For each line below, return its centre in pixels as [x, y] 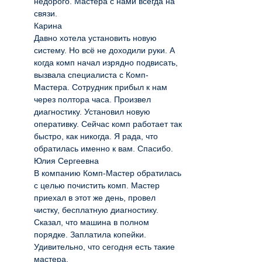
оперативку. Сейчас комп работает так [108, 124]
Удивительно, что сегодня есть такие [104, 247]
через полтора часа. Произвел [92, 99]
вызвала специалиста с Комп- [91, 75]
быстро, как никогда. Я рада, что [96, 136]
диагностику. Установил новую [92, 112]
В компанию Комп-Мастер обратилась [108, 173]
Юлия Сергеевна [66, 161]
